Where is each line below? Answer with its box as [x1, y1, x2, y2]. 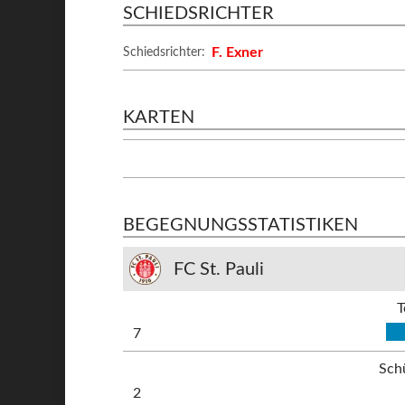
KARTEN [123, 108, 195, 127]
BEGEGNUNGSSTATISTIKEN [123, 216, 359, 234]
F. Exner [212, 45, 264, 60]
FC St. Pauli [174, 259, 265, 278]
